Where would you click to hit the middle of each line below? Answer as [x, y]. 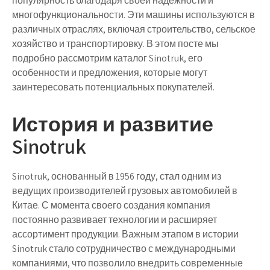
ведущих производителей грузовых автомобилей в [125, 191]
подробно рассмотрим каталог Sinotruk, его [107, 58]
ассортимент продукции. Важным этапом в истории [125, 234]
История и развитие [113, 124]
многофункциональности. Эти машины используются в [133, 15]
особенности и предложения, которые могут [110, 73]
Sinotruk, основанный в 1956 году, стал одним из [117, 176]
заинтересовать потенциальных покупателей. [113, 87]
